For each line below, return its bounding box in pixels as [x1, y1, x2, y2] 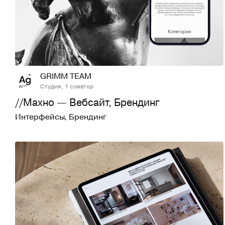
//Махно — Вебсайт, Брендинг [15, 95, 160, 110]
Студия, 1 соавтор [40, 81, 93, 91]
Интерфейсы [15, 111, 64, 123]
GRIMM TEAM [40, 70, 91, 82]
